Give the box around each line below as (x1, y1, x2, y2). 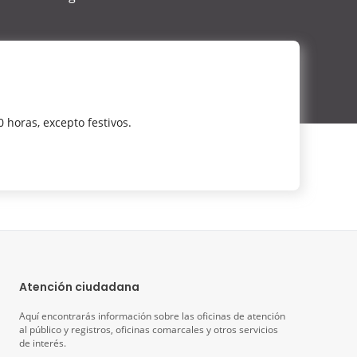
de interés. (19, 336, 66, 351)
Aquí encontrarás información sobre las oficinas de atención (19, 309, 285, 324)
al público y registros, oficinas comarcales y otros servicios (19, 323, 278, 337)
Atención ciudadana (19, 278, 139, 295)
